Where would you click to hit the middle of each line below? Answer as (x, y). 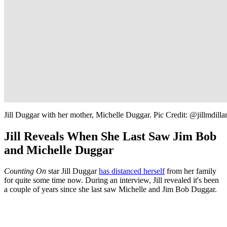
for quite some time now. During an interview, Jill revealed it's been (111, 180)
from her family (191, 171)
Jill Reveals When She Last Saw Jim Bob (110, 136)
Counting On (26, 171)
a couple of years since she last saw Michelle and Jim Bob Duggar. (110, 190)
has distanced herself (132, 171)
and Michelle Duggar (59, 150)
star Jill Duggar (73, 171)
